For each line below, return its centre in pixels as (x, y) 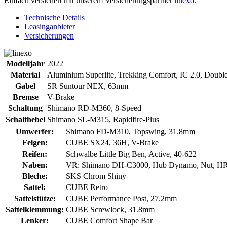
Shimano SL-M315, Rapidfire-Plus (103, 120)
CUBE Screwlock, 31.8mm (110, 210)
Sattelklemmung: (35, 210)
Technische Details (54, 18)
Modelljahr (25, 64)
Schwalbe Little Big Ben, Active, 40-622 (131, 154)
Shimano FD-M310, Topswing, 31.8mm (130, 132)
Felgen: (35, 143)
